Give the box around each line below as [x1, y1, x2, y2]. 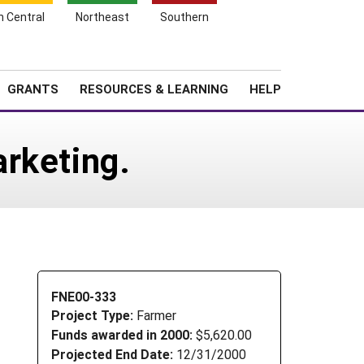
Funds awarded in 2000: [51, 326, 193, 344]
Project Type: [51, 306, 136, 324]
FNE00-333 [51, 287, 116, 305]
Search [282, 48, 328, 67]
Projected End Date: [51, 344, 173, 362]
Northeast [76, 9, 129, 24]
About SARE [187, 53, 249, 68]
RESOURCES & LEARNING [80, 80, 228, 97]
